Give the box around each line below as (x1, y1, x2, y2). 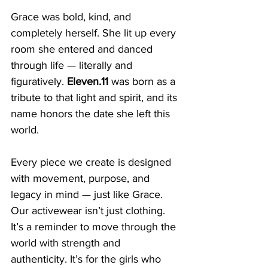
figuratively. (11, 75, 67, 88)
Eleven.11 (67, 75, 108, 88)
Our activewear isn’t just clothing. (11, 205, 168, 217)
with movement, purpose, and (11, 172, 153, 185)
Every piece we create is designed (11, 156, 174, 169)
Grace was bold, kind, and (11, 11, 134, 23)
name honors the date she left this (11, 108, 173, 120)
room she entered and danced (11, 43, 156, 56)
